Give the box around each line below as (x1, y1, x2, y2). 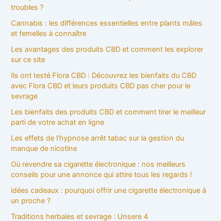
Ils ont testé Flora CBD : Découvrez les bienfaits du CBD (11, 71, 197, 80)
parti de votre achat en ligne (11, 117, 105, 127)
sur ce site (11, 55, 45, 65)
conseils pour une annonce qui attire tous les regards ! (11, 170, 192, 179)
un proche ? (11, 196, 51, 205)
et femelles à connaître (11, 29, 87, 38)
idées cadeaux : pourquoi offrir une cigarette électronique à (11, 185, 207, 195)
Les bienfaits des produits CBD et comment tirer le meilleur (11, 107, 206, 116)
